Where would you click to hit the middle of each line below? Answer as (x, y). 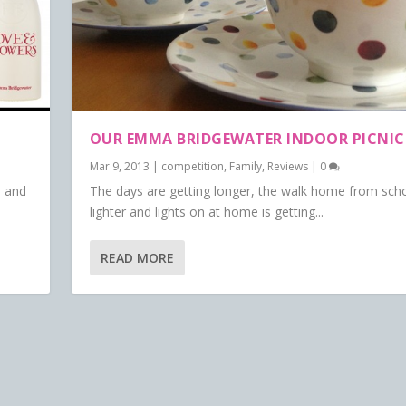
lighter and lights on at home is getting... (206, 212)
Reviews (287, 167)
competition (192, 167)
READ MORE (137, 258)
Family (245, 167)
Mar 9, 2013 (119, 167)
